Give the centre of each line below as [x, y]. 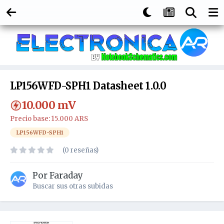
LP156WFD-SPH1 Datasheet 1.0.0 [88, 86]
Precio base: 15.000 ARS [49, 119]
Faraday [66, 176]
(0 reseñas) [80, 150]
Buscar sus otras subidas [73, 186]
